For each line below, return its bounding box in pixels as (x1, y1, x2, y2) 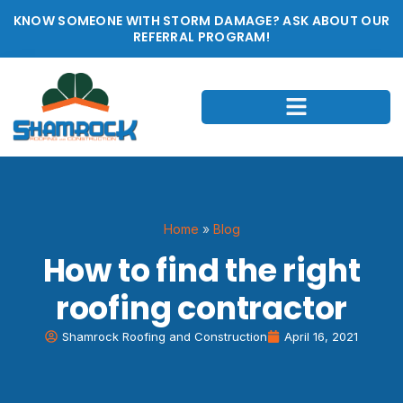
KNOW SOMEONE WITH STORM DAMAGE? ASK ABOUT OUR (13, 12, 390, 30)
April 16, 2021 (284, 329, 358, 345)
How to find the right (42, 248, 361, 293)
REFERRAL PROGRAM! (132, 28, 271, 46)
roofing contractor (55, 286, 348, 331)
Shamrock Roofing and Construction (62, 329, 267, 345)
